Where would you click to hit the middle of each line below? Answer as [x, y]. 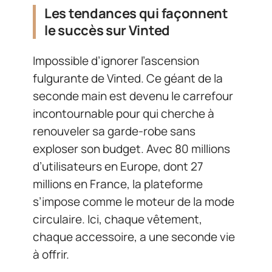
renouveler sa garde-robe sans [114, 131]
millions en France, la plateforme [118, 184]
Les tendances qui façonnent [136, 13]
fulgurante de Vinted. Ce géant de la [128, 78]
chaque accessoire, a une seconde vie [134, 237]
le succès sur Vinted [107, 30]
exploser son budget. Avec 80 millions [131, 149]
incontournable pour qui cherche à [124, 114]
